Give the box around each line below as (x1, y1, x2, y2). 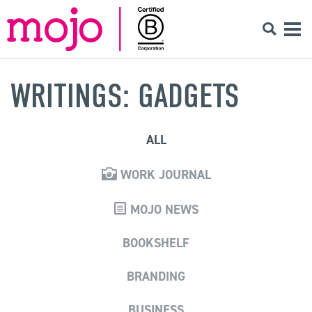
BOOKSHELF (123, 234, 189, 251)
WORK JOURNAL (116, 166, 211, 183)
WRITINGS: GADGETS (10, 76, 240, 116)
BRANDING (127, 267, 185, 285)
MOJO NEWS (126, 201, 198, 218)
